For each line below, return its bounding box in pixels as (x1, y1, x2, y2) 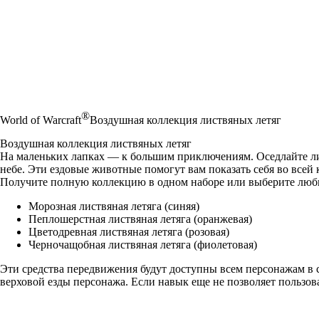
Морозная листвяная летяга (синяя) (28, 200, 199, 212)
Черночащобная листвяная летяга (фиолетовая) (28, 239, 257, 251)
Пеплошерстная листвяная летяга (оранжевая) (28, 213, 252, 225)
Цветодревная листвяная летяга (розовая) (28, 226, 229, 238)
